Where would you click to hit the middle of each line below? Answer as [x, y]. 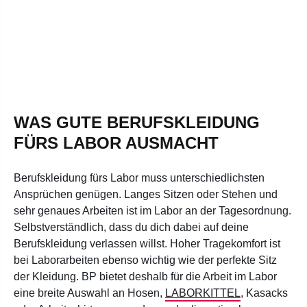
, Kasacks [264, 293]
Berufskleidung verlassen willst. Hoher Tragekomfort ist [147, 243]
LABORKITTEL [203, 293]
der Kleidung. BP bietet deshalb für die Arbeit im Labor [145, 276]
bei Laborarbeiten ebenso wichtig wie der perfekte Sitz [145, 260]
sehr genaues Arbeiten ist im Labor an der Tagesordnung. [152, 210]
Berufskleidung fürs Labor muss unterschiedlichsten [139, 177]
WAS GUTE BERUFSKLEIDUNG [137, 122]
